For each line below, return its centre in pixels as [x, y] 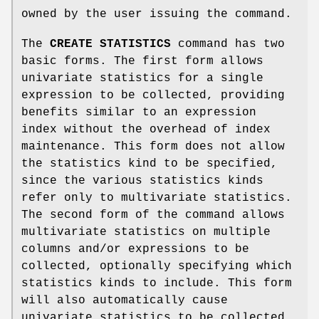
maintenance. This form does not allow [153, 146]
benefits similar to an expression [139, 112]
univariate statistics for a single [142, 78]
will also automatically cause [125, 300]
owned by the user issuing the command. [157, 14]
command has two [228, 44]
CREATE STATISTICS [110, 44]
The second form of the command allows [153, 215]
